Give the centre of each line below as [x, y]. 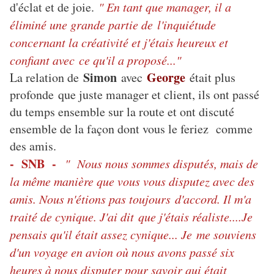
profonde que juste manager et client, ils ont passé [135, 95]
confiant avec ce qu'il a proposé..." [95, 60]
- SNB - [37, 164]
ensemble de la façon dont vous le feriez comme [131, 129]
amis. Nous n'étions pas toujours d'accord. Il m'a [131, 199]
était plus [213, 78]
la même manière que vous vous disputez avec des [132, 181]
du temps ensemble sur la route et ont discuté [122, 112]
